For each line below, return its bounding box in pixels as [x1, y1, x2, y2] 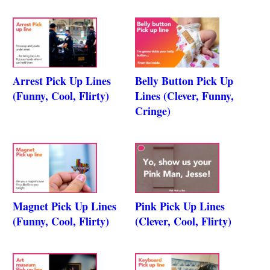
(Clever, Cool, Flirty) [135, 213, 232, 230]
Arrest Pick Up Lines [13, 73, 111, 89]
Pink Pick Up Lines [135, 198, 225, 215]
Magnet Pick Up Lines [13, 198, 116, 215]
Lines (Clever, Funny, [135, 88, 234, 104]
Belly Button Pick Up [135, 73, 234, 89]
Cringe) [135, 103, 171, 119]
